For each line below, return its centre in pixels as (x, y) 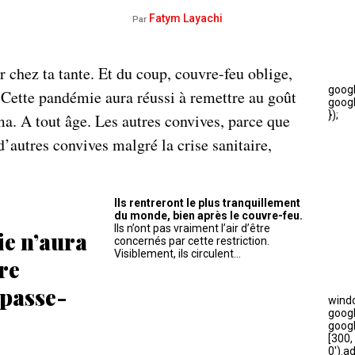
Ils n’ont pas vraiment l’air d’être (192, 228)
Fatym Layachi (185, 18)
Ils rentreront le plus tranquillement (207, 202)
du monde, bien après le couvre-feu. (208, 215)
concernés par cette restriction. (192, 240)
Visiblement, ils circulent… (177, 253)
